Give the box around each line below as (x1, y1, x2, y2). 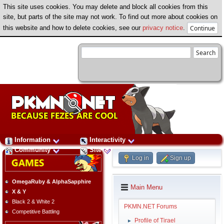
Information (12, 136, 52, 143)
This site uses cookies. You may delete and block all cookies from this (3, 3, 208, 10)
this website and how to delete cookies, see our (3, 23, 142, 31)
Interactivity (87, 136, 127, 143)
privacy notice (142, 23, 183, 31)
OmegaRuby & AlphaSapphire (12, 178, 91, 185)
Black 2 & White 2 (12, 198, 54, 205)
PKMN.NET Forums (124, 203, 177, 210)
